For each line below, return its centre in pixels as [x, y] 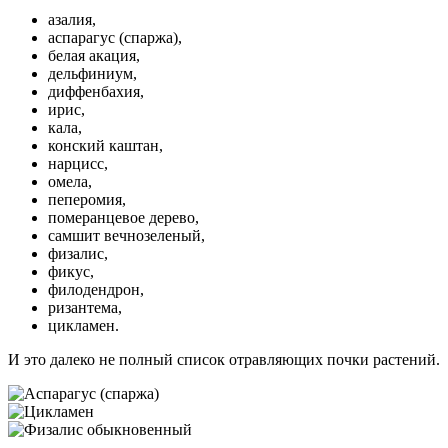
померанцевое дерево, [123, 218]
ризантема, [85, 308]
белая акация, [94, 56]
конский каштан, [105, 146]
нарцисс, [78, 164]
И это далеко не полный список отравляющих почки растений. [224, 360]
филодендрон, [96, 290]
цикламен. [83, 326]
